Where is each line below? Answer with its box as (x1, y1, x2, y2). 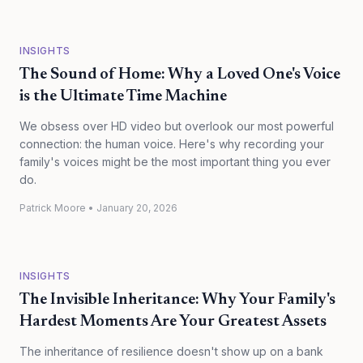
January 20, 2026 (96, 202, 177, 214)
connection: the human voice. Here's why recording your (19, 137, 324, 151)
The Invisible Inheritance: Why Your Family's (19, 292, 335, 308)
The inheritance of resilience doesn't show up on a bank (19, 344, 323, 358)
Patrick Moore (19, 202, 86, 214)
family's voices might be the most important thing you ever (19, 155, 331, 169)
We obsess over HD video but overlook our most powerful (19, 119, 334, 133)
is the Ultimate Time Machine (19, 88, 227, 105)
